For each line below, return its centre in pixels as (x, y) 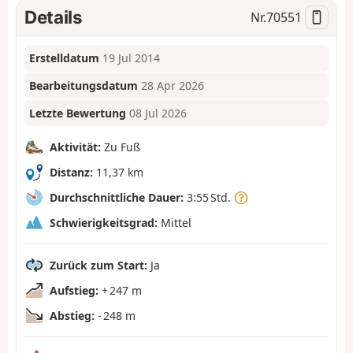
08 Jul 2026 (158, 113)
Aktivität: (75, 147)
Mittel (175, 222)
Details (54, 17)
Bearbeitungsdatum (84, 86)
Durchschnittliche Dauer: (117, 197)
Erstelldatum (65, 58)
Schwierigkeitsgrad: (104, 222)
